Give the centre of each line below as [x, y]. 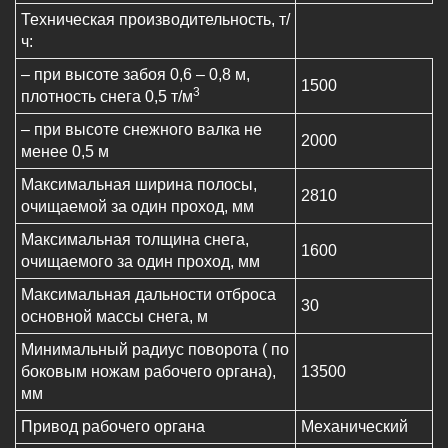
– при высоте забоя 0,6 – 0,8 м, [135, 75]
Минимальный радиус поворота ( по [155, 350]
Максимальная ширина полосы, [139, 185]
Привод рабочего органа [113, 427]
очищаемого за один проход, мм [140, 262]
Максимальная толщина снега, [135, 240]
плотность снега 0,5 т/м [107, 97]
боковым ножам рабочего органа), [148, 372]
